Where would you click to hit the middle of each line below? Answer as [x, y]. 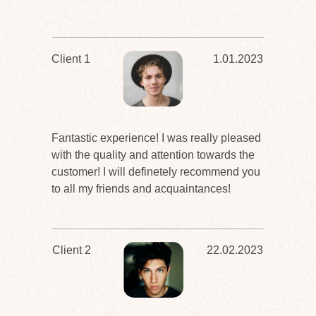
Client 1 [71, 59]
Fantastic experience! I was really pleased [156, 138]
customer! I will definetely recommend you [156, 172]
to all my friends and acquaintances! [141, 189]
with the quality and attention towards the [153, 155]
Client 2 [72, 250]
